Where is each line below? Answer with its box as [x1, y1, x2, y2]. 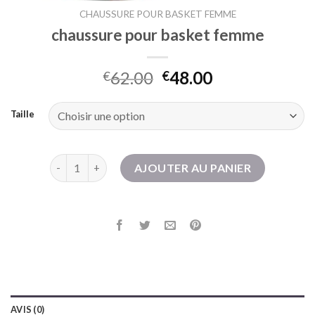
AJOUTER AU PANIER [134, 160, 252, 174]
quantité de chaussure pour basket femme [49, 155, 252, 167]
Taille [11, 108, 34, 120]
